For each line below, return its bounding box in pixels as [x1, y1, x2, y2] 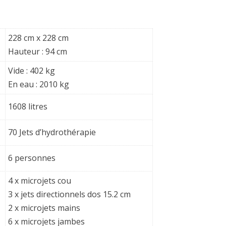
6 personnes [8, 152, 55, 163]
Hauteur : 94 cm [8, 46, 67, 57]
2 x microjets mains [8, 202, 80, 213]
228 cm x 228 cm [8, 32, 69, 43]
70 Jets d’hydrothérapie [8, 127, 96, 138]
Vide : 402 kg [8, 65, 55, 76]
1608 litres [8, 101, 47, 112]
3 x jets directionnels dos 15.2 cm [8, 189, 131, 200]
